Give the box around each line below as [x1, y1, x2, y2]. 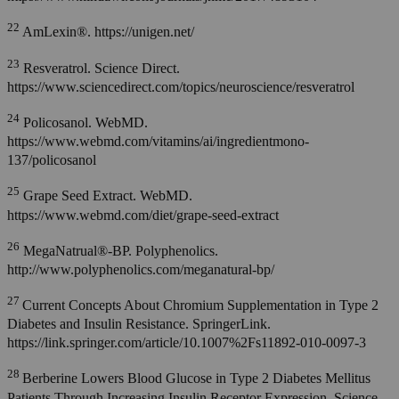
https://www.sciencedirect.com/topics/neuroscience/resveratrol [7, 78, 354, 94]
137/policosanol [7, 152, 96, 168]
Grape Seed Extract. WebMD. [20, 188, 192, 204]
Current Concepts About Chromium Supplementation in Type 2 [22, 297, 379, 313]
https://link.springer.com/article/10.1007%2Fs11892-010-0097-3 [7, 335, 366, 351]
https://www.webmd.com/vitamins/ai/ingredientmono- [7, 134, 309, 150]
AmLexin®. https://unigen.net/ [20, 24, 194, 40]
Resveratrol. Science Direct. [20, 60, 180, 76]
